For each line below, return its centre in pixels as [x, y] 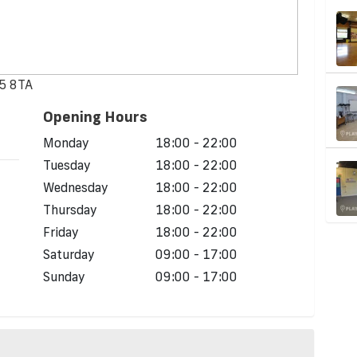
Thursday [70, 210]
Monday [66, 143]
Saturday [69, 255]
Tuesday [67, 165]
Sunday [64, 277]
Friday [61, 232]
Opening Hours [95, 117]
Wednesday [76, 188]
